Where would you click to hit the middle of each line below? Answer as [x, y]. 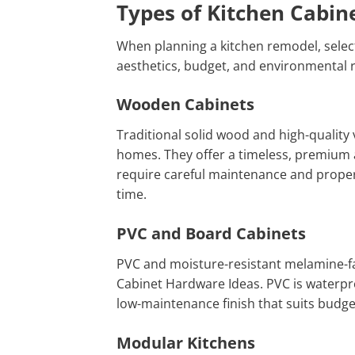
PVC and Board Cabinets [211, 234]
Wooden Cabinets [185, 105]
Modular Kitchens [186, 342]
